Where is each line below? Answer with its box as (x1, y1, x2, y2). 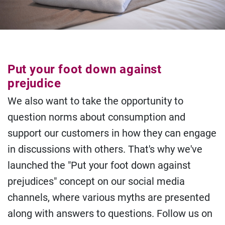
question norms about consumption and (8, 111, 185, 124)
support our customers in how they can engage (8, 127, 216, 140)
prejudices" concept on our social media (8, 175, 185, 188)
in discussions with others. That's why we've (8, 143, 202, 156)
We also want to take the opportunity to (8, 95, 183, 107)
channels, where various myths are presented (8, 191, 210, 204)
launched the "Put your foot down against (8, 159, 191, 172)
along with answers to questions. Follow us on (8, 207, 212, 220)
